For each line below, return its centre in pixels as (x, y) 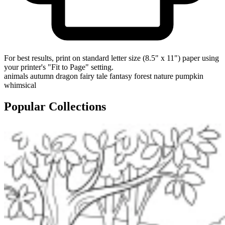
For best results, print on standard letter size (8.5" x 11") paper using (111, 58)
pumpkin (189, 76)
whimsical (20, 85)
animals (16, 76)
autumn (42, 76)
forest (143, 76)
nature (163, 76)
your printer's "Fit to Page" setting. (59, 67)
